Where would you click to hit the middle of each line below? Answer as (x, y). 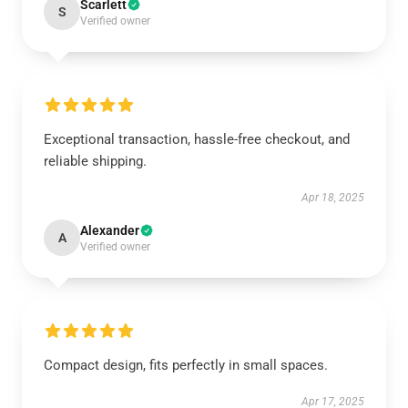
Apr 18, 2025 (333, 197)
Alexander (110, 230)
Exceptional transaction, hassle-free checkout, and (197, 139)
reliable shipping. (95, 161)
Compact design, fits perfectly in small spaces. (186, 365)
